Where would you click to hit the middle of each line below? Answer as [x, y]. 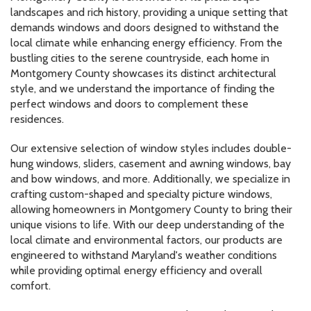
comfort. [31, 285]
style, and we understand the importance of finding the [143, 88]
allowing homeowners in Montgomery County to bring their [151, 209]
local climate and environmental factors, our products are [146, 239]
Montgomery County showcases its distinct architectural [143, 73]
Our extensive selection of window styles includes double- [151, 148]
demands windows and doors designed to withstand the [145, 27]
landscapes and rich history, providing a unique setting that [149, 12]
